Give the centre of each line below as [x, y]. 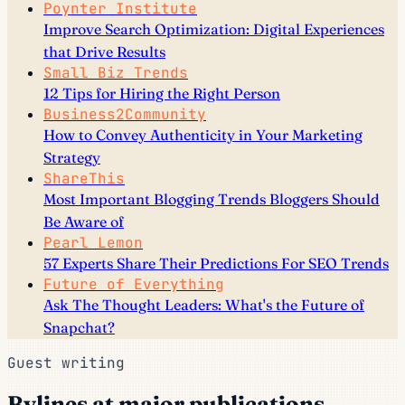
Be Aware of [84, 222]
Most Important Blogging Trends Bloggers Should [212, 199]
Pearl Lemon [93, 243]
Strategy [72, 158]
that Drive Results [104, 52]
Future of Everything [134, 285]
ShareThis [84, 179]
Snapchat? [79, 328]
